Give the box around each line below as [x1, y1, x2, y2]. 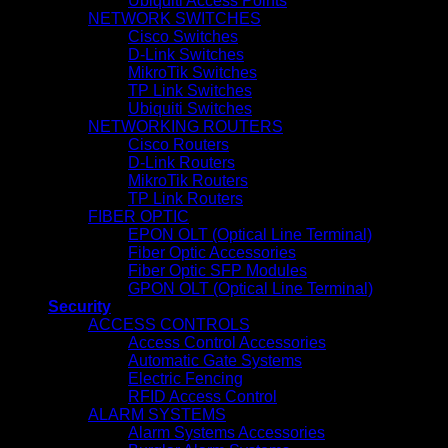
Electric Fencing [128, 370, 243, 387]
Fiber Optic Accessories [128, 244, 296, 261]
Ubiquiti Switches [128, 100, 252, 117]
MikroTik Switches [128, 64, 257, 81]
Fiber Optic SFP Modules [128, 262, 307, 279]
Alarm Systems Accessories [128, 424, 325, 441]
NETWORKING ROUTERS [88, 118, 283, 135]
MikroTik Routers [128, 172, 248, 189]
